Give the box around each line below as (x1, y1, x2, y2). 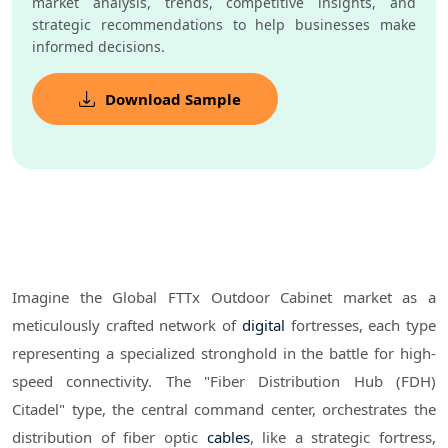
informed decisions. (32, 37, 165, 57)
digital (241, 315, 285, 336)
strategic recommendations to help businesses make (32, 15, 416, 35)
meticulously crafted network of (12, 315, 242, 336)
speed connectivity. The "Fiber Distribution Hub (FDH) (12, 371, 436, 392)
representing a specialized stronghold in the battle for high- (12, 343, 436, 364)
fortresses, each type (284, 315, 437, 336)
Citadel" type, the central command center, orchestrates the (12, 399, 436, 420)
